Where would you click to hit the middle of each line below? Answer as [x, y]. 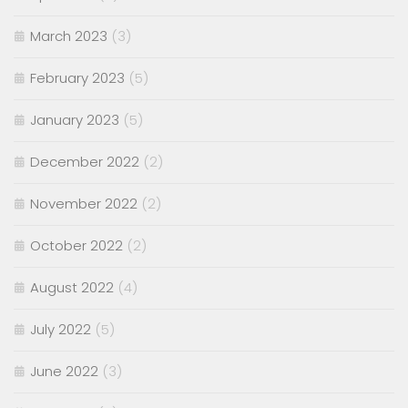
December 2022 [85, 162]
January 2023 [75, 120]
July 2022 [61, 330]
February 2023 [77, 78]
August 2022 [72, 288]
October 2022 [76, 246]
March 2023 [69, 36]
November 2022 [84, 204]
